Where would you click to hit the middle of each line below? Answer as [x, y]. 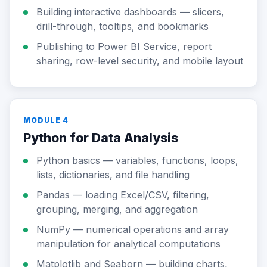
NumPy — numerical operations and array [133, 229]
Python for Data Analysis [101, 138]
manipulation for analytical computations [128, 244]
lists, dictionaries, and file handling [113, 175]
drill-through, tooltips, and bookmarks [122, 26]
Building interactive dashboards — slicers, [130, 12]
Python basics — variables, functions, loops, [137, 160]
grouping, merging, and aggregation [117, 209]
